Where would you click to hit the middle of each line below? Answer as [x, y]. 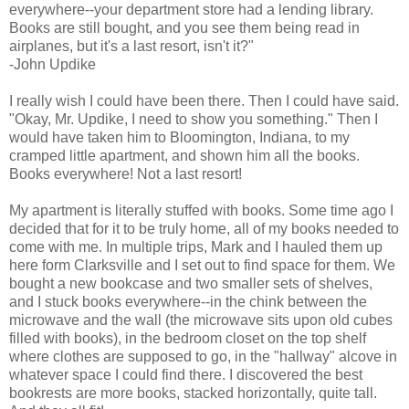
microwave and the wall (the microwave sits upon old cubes [201, 320]
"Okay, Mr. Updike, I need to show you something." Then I [194, 119]
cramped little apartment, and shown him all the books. [184, 155]
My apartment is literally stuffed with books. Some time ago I [201, 210]
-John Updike [52, 64]
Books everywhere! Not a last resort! [126, 173]
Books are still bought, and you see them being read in [184, 27]
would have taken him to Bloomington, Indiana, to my [179, 137]
